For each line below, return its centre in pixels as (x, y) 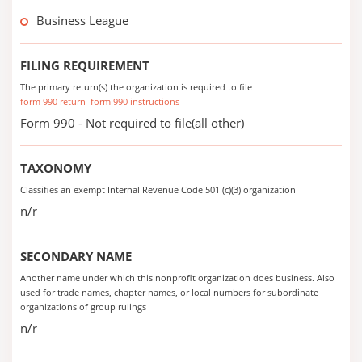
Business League (82, 20)
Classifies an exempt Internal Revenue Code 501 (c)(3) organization (158, 189)
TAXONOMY (56, 168)
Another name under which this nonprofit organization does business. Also (177, 278)
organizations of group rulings (83, 307)
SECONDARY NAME (76, 256)
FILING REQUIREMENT (85, 65)
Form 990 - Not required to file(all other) (132, 123)
